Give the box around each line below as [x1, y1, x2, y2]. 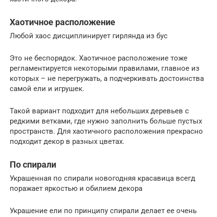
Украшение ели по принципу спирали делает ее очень [10, 206, 197, 216]
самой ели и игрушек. [10, 84, 84, 93]
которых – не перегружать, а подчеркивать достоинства [10, 74, 204, 83]
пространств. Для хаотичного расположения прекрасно [10, 127, 203, 136]
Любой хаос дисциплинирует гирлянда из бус [10, 31, 168, 41]
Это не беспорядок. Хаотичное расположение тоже [10, 54, 187, 63]
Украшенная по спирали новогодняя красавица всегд [10, 174, 195, 183]
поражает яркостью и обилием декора [10, 184, 142, 193]
